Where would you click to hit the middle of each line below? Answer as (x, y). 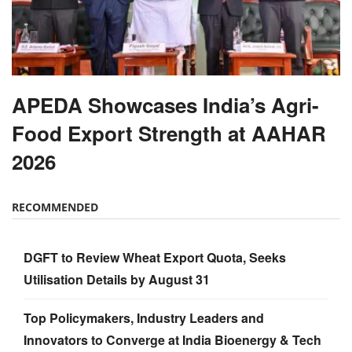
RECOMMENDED (55, 207)
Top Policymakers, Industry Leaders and (144, 317)
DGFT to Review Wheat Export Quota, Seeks (155, 257)
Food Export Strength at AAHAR (169, 133)
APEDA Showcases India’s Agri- (165, 104)
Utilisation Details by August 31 (117, 279)
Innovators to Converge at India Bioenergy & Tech (172, 339)
